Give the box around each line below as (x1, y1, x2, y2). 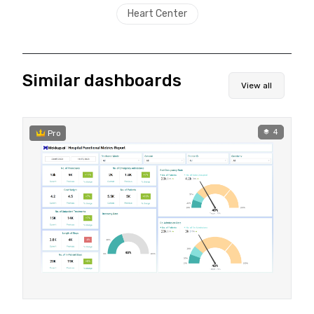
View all (241, 80, 272, 90)
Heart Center (127, 7, 187, 20)
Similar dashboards (22, 70, 182, 90)
